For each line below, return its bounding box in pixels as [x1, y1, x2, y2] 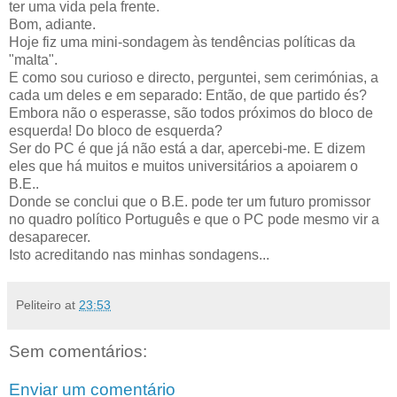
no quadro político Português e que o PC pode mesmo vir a [9, 211, 379, 227]
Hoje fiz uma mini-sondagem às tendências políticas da [9, 34, 355, 50]
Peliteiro [16, 297, 61, 312]
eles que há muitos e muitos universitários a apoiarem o [9, 158, 358, 174]
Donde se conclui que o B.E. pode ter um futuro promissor [9, 193, 370, 209]
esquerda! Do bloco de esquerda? [9, 122, 222, 138]
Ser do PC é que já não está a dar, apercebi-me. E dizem [9, 140, 365, 156]
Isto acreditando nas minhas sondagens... [9, 246, 269, 262]
